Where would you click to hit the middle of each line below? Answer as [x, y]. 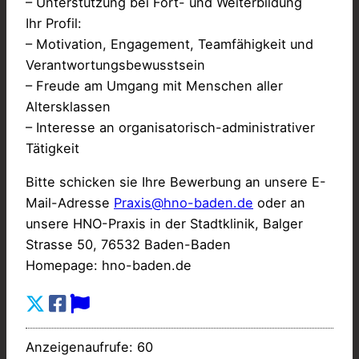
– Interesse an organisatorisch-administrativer [170, 127]
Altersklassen [68, 106]
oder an [279, 202]
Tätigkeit [52, 148]
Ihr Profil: [54, 23]
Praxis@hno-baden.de [184, 202]
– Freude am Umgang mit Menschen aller [154, 85]
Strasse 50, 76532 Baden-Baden [128, 244]
